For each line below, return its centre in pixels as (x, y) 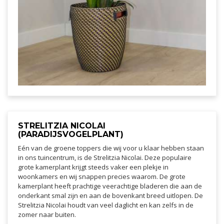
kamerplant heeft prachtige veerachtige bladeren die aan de (110, 186)
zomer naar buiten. (47, 215)
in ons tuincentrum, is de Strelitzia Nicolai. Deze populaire (105, 158)
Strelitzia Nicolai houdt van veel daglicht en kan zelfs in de (106, 205)
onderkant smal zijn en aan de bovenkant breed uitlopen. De (110, 196)
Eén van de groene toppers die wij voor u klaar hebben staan (111, 148)
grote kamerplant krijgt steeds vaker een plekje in (93, 167)
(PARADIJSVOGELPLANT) (71, 134)
